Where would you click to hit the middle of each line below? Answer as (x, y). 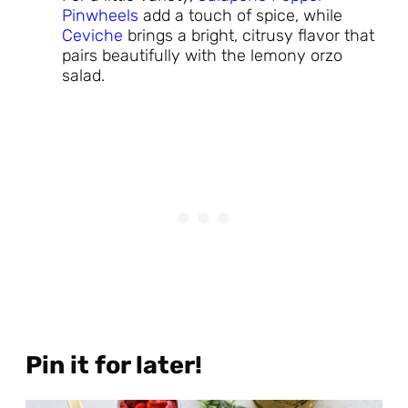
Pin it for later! (114, 365)
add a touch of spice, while (240, 16)
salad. (83, 76)
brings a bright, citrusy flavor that (249, 36)
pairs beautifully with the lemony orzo (202, 56)
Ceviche (92, 36)
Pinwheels (100, 16)
